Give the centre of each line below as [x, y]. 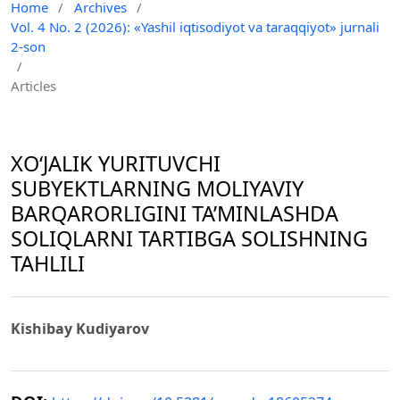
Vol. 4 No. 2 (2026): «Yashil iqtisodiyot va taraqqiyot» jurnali [195, 26]
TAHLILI [48, 264]
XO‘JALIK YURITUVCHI [116, 164]
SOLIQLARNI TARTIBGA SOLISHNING [189, 239]
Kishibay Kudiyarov [80, 329]
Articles [33, 85]
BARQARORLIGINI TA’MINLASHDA [175, 214]
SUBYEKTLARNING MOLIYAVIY [157, 189]
